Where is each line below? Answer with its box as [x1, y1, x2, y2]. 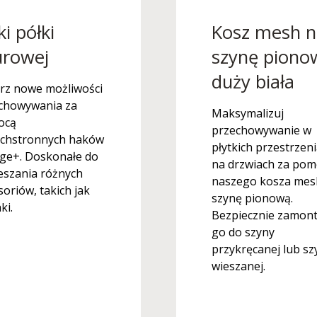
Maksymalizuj [212, 105, 284, 121]
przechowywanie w [212, 122, 311, 138]
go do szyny [212, 224, 275, 240]
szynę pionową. [212, 190, 293, 206]
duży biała [212, 69, 294, 94]
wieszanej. [212, 258, 265, 274]
